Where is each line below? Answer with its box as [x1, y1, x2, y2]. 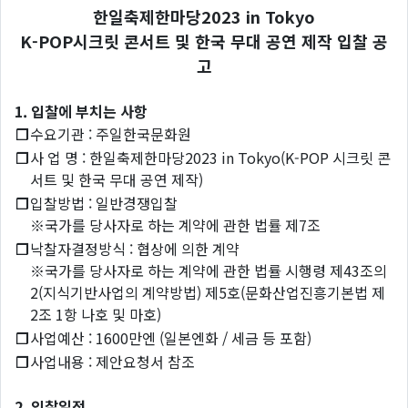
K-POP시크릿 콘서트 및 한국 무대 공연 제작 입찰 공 [20, 29, 388, 53]
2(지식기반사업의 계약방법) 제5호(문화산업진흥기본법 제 [30, 281, 385, 303]
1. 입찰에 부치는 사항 [15, 100, 148, 122]
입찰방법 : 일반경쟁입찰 [30, 192, 178, 214]
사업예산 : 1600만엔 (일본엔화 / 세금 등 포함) [30, 327, 311, 349]
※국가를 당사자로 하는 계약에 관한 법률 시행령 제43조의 [30, 260, 387, 281]
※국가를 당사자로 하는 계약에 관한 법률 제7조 [30, 214, 321, 236]
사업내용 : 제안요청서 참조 [30, 351, 195, 372]
